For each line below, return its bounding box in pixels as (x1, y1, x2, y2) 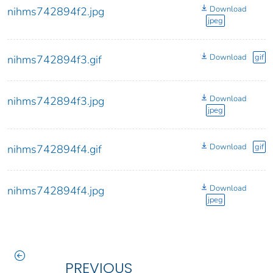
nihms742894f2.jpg (7, 4, 104, 19)
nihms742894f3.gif (7, 52, 102, 68)
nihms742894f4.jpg (7, 183, 104, 199)
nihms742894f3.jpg (7, 94, 104, 109)
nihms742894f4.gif (7, 142, 102, 157)
